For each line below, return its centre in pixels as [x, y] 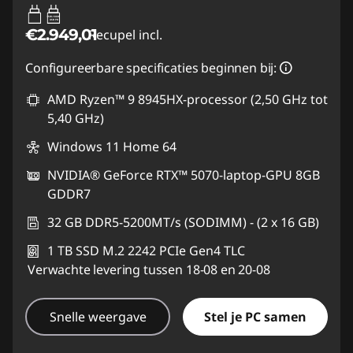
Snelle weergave [98, 316]
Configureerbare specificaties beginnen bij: [151, 67]
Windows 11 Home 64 [112, 146]
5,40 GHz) [76, 118]
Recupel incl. [125, 34]
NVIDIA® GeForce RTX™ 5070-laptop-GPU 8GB [184, 175]
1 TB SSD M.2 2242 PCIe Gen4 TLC [146, 250]
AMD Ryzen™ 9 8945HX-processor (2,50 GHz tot [188, 99]
